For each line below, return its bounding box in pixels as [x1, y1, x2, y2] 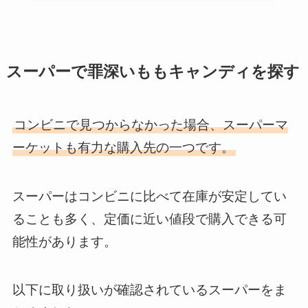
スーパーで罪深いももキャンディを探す [5, 63, 300, 80]
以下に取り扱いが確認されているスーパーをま [12, 283, 287, 298]
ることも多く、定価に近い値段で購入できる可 [12, 211, 287, 226]
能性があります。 [12, 234, 117, 249]
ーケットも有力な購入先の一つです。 [12, 140, 234, 155]
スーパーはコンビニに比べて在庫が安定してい [12, 188, 287, 203]
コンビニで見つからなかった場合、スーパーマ [13, 117, 288, 132]
